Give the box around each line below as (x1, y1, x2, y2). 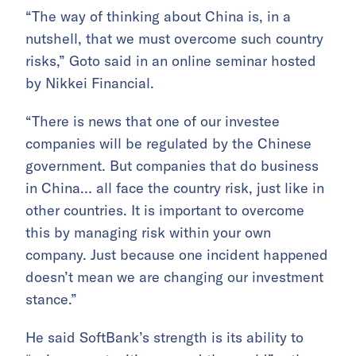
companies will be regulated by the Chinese (25, 134, 311, 153)
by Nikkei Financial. (25, 74, 154, 93)
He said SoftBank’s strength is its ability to (25, 328, 304, 347)
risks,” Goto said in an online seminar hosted (25, 52, 316, 71)
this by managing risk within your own (25, 223, 271, 242)
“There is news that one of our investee (25, 112, 280, 131)
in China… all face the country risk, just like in (25, 179, 324, 198)
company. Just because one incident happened (25, 246, 328, 265)
